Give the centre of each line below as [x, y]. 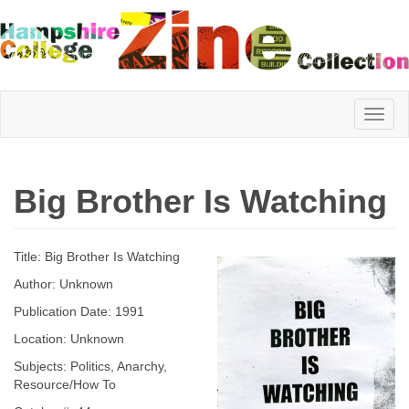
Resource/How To [65, 384]
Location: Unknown [69, 339]
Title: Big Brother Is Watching [97, 257]
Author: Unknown [63, 284]
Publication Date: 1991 [79, 311]
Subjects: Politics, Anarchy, [90, 366]
